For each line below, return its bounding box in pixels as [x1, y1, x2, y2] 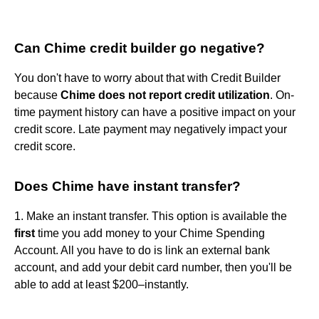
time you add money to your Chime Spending [35, 226, 265, 239]
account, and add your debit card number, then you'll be [14, 261, 292, 273]
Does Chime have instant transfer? [14, 178, 241, 194]
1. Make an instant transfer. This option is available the [14, 209, 287, 222]
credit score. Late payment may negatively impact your [14, 122, 287, 135]
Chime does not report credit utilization [61, 88, 270, 101]
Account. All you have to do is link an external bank [14, 244, 270, 256]
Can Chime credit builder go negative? [14, 40, 265, 56]
